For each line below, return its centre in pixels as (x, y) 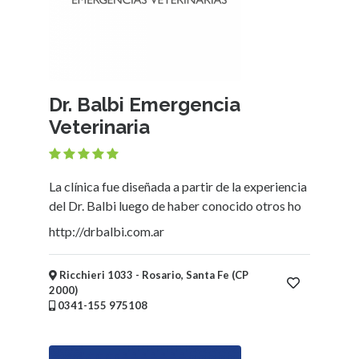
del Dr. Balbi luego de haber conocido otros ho (175, 205)
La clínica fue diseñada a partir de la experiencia (178, 186)
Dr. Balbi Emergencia (145, 104)
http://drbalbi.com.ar (107, 231)
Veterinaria (99, 127)
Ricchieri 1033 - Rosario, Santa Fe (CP (153, 274)
